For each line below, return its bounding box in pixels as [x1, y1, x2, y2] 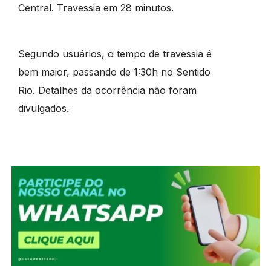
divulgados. [18, 102, 69, 115]
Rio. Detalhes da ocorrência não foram [18, 84, 197, 97]
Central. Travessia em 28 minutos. [18, 2, 174, 15]
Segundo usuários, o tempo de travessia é [18, 48, 212, 60]
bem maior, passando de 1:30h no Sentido [18, 66, 211, 79]
